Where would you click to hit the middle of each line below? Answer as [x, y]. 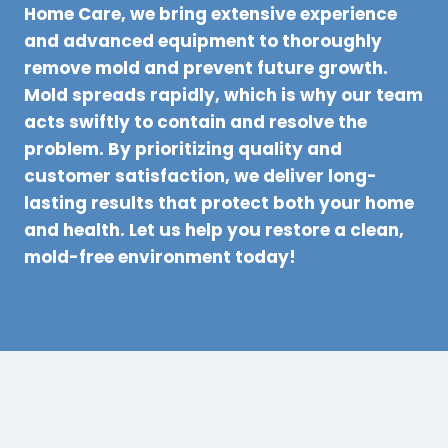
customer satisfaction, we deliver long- [200, 176]
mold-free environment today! [160, 257]
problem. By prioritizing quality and [183, 149]
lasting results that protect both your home [219, 203]
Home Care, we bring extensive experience [210, 14]
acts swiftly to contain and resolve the [195, 122]
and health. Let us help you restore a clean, [214, 230]
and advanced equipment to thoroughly [203, 41]
